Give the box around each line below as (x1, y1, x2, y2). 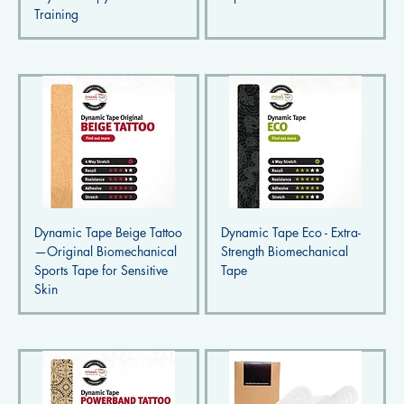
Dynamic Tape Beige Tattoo (33, 224, 182, 242)
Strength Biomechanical (220, 243, 348, 261)
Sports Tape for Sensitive (33, 262, 168, 280)
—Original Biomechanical (33, 243, 177, 261)
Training (33, 5, 78, 23)
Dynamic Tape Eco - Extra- (220, 224, 361, 242)
